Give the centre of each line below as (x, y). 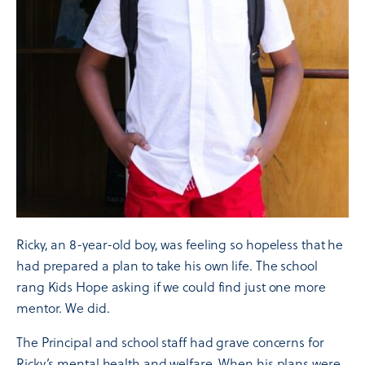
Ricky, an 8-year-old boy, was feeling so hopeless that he (180, 244)
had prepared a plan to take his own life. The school (167, 266)
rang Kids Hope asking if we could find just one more (171, 287)
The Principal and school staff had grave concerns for (170, 342)
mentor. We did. (63, 308)
